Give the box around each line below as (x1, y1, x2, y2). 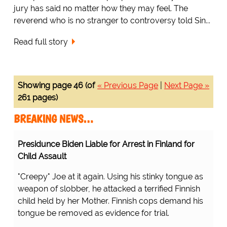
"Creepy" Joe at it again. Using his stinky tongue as (17, 172, 203, 182)
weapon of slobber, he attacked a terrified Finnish (17, 184, 200, 194)
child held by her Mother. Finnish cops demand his (17, 196, 203, 206)
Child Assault (17, 152, 66, 162)
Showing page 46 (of (17, 81, 95, 91)
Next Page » (164, 81, 210, 91)
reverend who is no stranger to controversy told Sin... (13, 15, 210, 25)
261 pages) (17, 93, 58, 103)
